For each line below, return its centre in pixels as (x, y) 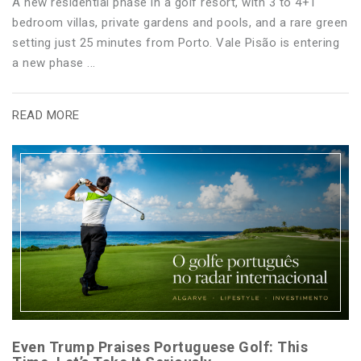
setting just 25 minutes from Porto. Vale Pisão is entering (176, 43)
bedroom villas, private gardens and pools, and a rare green (180, 23)
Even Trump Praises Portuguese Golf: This (160, 346)
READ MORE (46, 116)
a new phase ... (54, 63)
